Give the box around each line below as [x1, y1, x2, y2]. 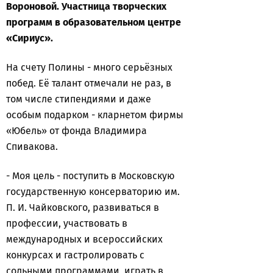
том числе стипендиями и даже [6, 93, 151, 105]
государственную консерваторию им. [6, 186, 180, 197]
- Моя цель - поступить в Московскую [6, 170, 175, 182]
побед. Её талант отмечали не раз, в [6, 77, 171, 89]
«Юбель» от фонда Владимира [6, 125, 147, 136]
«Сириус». [6, 32, 53, 44]
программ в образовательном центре [6, 16, 181, 28]
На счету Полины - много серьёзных [6, 62, 172, 73]
